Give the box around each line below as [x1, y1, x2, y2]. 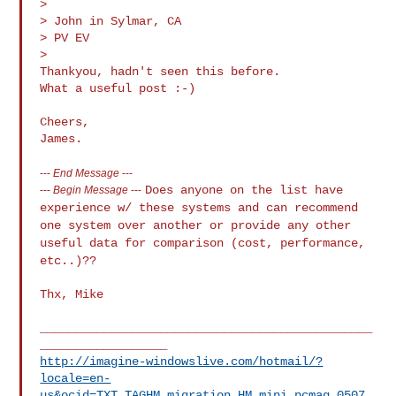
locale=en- [40, 370, 111, 385]
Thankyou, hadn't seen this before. [40, 64, 281, 79]
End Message [53, 166, 120, 179]
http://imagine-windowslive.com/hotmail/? [40, 354, 324, 369]
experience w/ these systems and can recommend [40, 200, 359, 215]
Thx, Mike [40, 286, 104, 301]
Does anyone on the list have [145, 182, 344, 197]
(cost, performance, [231, 235, 366, 250]
